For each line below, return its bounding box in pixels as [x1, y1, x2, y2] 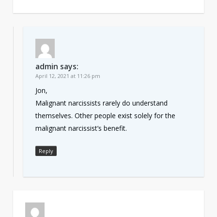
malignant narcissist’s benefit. [35, 123, 127, 133]
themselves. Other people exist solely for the [35, 110, 175, 120]
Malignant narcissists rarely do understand [35, 98, 168, 108]
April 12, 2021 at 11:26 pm [35, 72, 100, 79]
